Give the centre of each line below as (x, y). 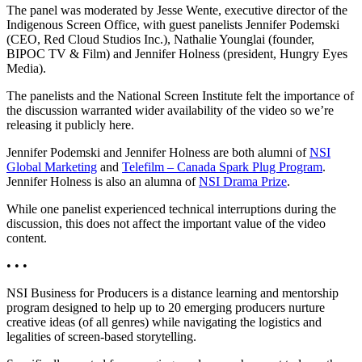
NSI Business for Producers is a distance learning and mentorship (173, 293)
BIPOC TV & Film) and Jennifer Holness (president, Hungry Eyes (177, 53)
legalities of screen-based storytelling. (101, 336)
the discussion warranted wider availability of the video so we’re (170, 110)
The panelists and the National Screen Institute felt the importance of (180, 95)
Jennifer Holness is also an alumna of (103, 181)
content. (27, 238)
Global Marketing (52, 166)
